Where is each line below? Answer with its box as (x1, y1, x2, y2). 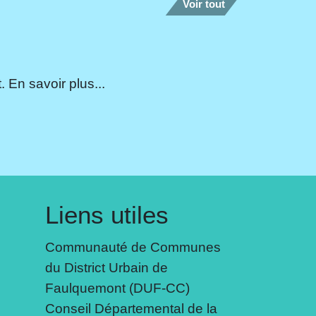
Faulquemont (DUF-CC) (44, 280, 190, 296)
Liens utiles (44, 201, 169, 229)
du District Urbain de (44, 260, 168, 276)
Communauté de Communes (44, 239, 221, 255)
